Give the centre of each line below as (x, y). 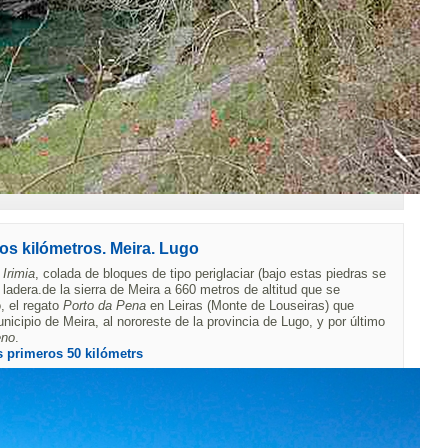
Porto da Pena (104, 305)
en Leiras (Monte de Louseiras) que (250, 305)
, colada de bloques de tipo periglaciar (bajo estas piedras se (210, 273)
